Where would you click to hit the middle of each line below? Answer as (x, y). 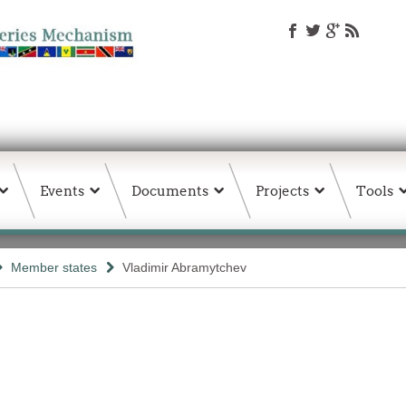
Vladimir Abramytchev (184, 267)
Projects (282, 191)
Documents (170, 191)
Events (62, 191)
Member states (54, 267)
